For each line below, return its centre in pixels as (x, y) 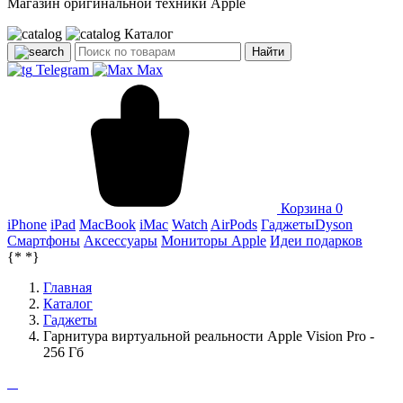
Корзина (306, 208)
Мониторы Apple (214, 241)
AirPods (234, 224)
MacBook (107, 224)
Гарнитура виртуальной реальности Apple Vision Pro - (209, 336)
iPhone (27, 224)
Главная (67, 287)
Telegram (63, 70)
